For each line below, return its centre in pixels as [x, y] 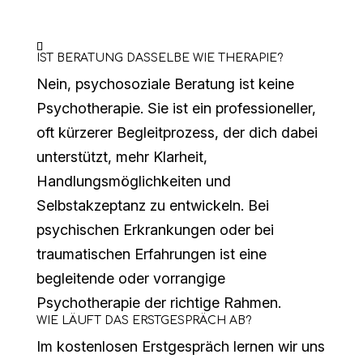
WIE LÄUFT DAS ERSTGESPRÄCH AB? [143, 321]
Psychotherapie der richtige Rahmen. [158, 303]
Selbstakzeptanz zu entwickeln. [142, 206]
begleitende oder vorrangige [130, 279]
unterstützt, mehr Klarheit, [122, 157]
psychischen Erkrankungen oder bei [155, 230]
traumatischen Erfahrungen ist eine [151, 254]
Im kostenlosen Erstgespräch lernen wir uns [180, 347]
